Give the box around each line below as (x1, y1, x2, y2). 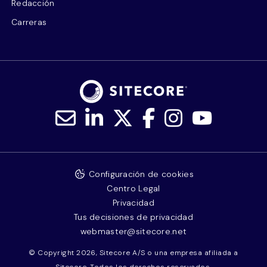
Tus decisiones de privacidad (74, 212, 193, 222)
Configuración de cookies (89, 169, 194, 179)
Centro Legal (107, 183, 160, 194)
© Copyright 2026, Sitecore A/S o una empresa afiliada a (29, 248, 238, 257)
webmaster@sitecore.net (80, 226, 187, 237)
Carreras (11, 17, 47, 27)
